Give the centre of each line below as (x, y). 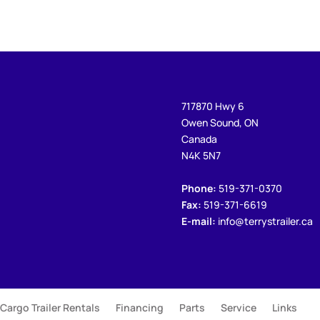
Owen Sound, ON (220, 122)
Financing (140, 307)
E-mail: (198, 221)
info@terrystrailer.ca (264, 221)
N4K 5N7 (201, 155)
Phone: (199, 188)
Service (239, 307)
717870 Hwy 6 (212, 106)
